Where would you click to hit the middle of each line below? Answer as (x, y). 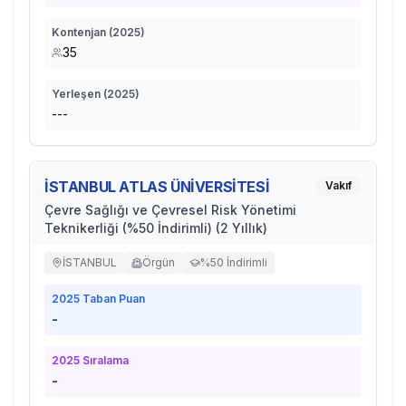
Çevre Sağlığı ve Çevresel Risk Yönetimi (170, 210)
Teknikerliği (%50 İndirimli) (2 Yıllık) (156, 228)
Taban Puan (112, 299)
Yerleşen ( (79, 94)
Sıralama (104, 360)
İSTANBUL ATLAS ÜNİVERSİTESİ (157, 187)
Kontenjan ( (82, 32)
